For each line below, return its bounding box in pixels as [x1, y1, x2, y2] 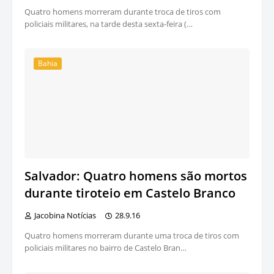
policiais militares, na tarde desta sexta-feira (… [24, 18, 193, 30]
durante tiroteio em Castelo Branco [24, 185, 235, 202]
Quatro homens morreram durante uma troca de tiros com [24, 230, 239, 242]
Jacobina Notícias [34, 210, 96, 221]
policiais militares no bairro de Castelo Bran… [24, 242, 187, 254]
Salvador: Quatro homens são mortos [24, 168, 247, 185]
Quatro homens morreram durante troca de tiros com [24, 6, 221, 18]
